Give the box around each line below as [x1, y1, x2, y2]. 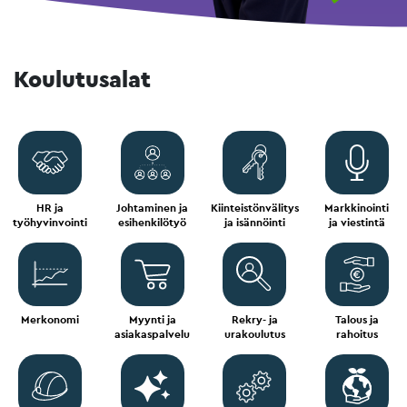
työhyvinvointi [13, 215, 87, 230]
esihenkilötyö [118, 215, 187, 230]
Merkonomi [21, 313, 79, 327]
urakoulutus [223, 327, 285, 342]
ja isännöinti [223, 215, 285, 230]
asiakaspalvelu [114, 327, 191, 342]
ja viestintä [328, 215, 385, 230]
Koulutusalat [14, 65, 151, 94]
